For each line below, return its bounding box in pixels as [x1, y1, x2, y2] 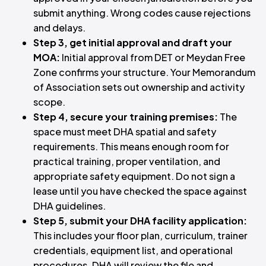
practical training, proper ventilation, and [33, 155, 220, 168]
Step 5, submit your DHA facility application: [33, 214, 247, 227]
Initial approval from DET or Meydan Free [60, 51, 245, 64]
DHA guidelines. [33, 199, 106, 213]
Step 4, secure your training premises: [33, 110, 218, 123]
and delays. [33, 21, 85, 34]
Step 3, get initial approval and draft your [33, 36, 232, 49]
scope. [33, 96, 65, 109]
